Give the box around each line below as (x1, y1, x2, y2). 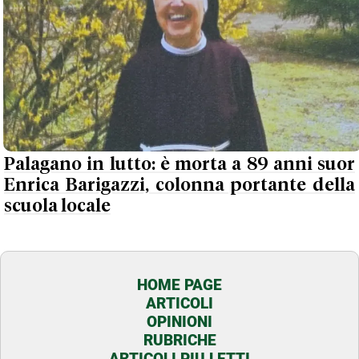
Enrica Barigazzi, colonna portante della (4, 175, 355, 195)
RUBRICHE (143, 331, 216, 349)
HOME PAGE (137, 276, 222, 294)
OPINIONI (147, 313, 212, 331)
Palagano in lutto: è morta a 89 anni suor (4, 155, 355, 174)
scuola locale (4, 196, 111, 216)
